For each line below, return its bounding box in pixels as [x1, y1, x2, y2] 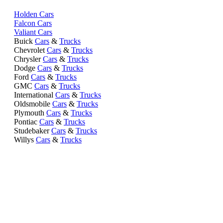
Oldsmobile [14, 100, 52, 109]
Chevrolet [14, 46, 47, 55]
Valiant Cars [14, 28, 52, 37]
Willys [14, 135, 36, 144]
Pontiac [14, 117, 39, 126]
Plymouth [14, 109, 46, 117]
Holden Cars [14, 10, 54, 19]
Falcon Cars [14, 19, 52, 28]
